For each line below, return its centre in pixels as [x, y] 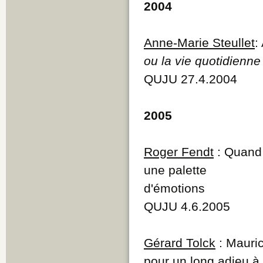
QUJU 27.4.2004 [190, 79]
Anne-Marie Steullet [199, 42]
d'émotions [174, 188]
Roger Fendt [179, 151]
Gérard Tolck [180, 242]
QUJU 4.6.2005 [187, 206]
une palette [175, 170]
